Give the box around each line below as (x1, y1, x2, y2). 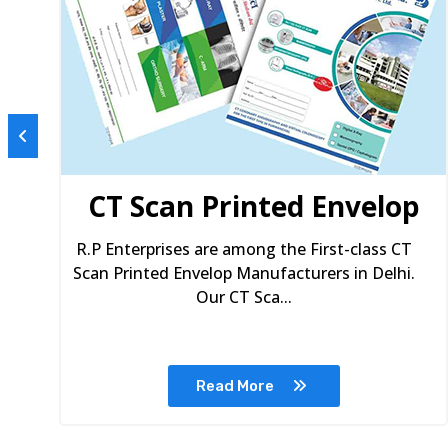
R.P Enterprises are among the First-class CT (76, 238, 413, 260)
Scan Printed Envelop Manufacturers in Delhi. (73, 262, 416, 284)
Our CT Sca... (196, 286, 293, 308)
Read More (195, 377, 277, 395)
